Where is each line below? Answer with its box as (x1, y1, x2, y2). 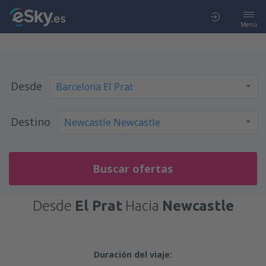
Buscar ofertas (93, 161, 173, 176)
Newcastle (161, 198, 234, 214)
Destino (10, 115, 50, 129)
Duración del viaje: (94, 249, 172, 260)
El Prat (74, 198, 122, 214)
